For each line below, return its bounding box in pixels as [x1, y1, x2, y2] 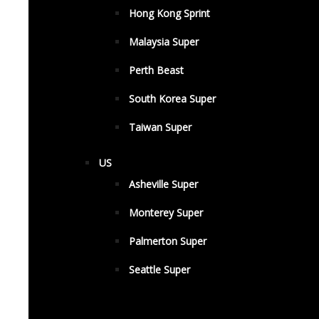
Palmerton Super [129, 234, 206, 248]
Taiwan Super [129, 120, 192, 134]
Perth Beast [129, 63, 184, 77]
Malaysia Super [129, 35, 199, 48]
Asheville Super [129, 177, 198, 191]
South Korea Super [129, 92, 216, 105]
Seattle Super [129, 263, 190, 276]
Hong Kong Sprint [129, 6, 210, 20]
